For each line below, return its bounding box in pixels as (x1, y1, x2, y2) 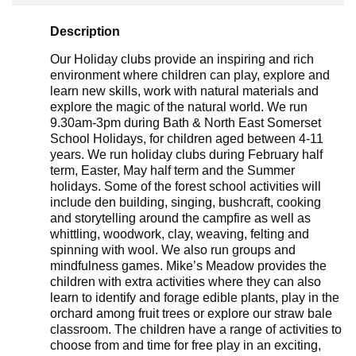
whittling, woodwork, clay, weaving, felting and (50, 227, 309, 242)
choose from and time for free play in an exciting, (50, 339, 321, 353)
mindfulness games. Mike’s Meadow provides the (50, 259, 327, 273)
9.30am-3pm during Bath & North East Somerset (50, 116, 321, 130)
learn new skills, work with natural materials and (50, 84, 319, 99)
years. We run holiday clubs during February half (50, 148, 323, 162)
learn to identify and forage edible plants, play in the (50, 291, 339, 305)
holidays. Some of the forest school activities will (50, 180, 321, 194)
